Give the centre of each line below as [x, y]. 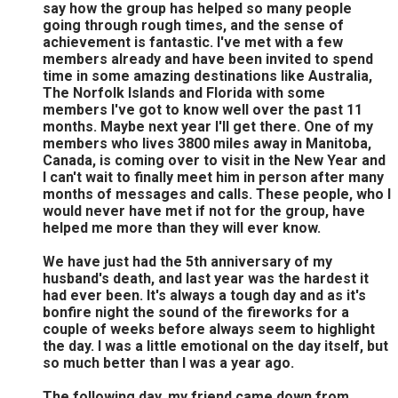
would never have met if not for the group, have [204, 211]
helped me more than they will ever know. [182, 227]
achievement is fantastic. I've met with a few [193, 42]
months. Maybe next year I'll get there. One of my [208, 126]
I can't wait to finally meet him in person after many [213, 177]
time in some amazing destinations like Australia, [207, 76]
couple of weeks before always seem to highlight [209, 329]
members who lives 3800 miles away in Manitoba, [207, 143]
